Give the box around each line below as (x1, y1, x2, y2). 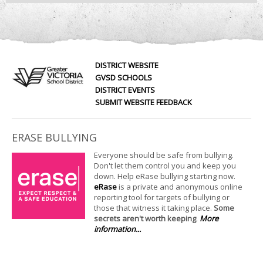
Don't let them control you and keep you (94, 160, 236, 171)
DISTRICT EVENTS (95, 85, 156, 95)
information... (94, 224, 141, 234)
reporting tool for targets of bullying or (94, 192, 230, 203)
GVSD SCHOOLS (95, 72, 153, 83)
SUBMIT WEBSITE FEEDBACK (95, 97, 193, 107)
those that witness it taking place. (94, 203, 214, 213)
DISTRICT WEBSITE (95, 60, 159, 70)
